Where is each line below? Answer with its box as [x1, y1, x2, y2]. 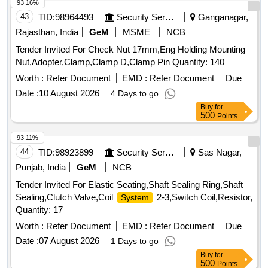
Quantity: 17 [16, 205, 63, 215]
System [121, 193, 149, 203]
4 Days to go [111, 89, 159, 99]
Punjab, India [16, 162, 66, 173]
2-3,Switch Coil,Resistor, [154, 192, 252, 203]
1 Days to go [111, 236, 159, 246]
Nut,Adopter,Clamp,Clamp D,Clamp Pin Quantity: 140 [172, 57, 224, 68]
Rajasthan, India [16, 27, 78, 38]
